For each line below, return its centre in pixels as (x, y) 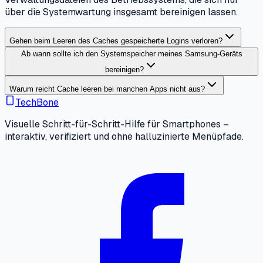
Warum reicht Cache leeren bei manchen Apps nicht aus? (107, 89)
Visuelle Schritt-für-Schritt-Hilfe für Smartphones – (117, 124)
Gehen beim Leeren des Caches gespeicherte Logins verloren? (116, 41)
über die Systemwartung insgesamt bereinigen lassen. (121, 12)
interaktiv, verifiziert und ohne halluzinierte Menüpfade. (124, 136)
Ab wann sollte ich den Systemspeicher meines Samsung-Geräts (131, 53)
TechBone (37, 102)
